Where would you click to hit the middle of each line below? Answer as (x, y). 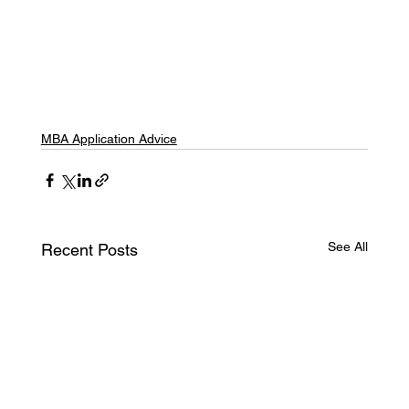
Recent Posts (89, 250)
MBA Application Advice (109, 139)
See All (348, 247)
